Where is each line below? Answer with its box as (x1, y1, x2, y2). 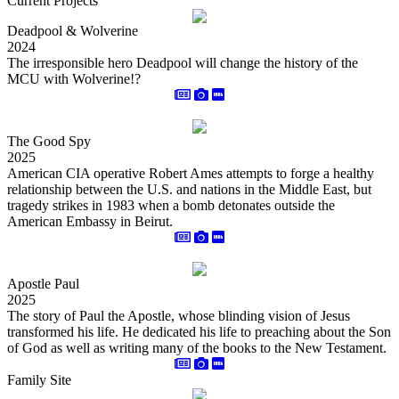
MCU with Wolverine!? (7, 71, 141, 86)
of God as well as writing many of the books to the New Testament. (7, 340, 387, 355)
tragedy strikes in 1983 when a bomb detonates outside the (7, 198, 335, 213)
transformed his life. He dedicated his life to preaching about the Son (7, 324, 391, 339)
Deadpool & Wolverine (7, 23, 138, 38)
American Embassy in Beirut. (7, 214, 173, 229)
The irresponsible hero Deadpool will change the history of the (7, 55, 358, 70)
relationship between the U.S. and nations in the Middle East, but (7, 182, 371, 197)
